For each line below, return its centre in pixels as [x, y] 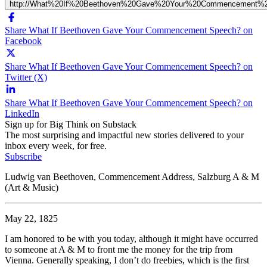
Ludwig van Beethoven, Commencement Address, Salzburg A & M [132, 176]
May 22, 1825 [31, 218]
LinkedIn [22, 113]
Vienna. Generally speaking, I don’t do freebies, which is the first [127, 260]
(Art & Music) [32, 187]
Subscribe [23, 156]
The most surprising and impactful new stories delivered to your [124, 135]
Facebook [23, 41]
